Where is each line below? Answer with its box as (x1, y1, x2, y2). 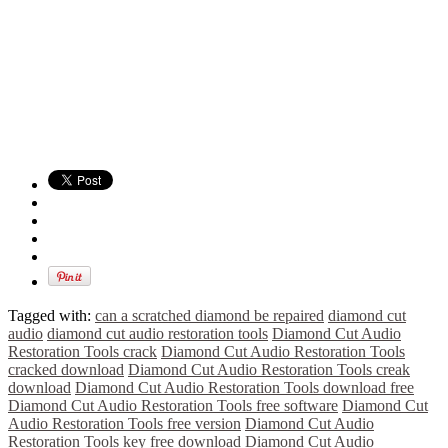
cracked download (8, 360, 124, 378)
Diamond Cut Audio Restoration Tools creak (128, 360, 410, 378)
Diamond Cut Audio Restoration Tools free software (8, 396, 338, 414)
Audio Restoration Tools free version (8, 414, 241, 432)
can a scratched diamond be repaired (95, 306, 324, 324)
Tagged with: (8, 306, 95, 324)
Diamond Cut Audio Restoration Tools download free (75, 378, 414, 396)
